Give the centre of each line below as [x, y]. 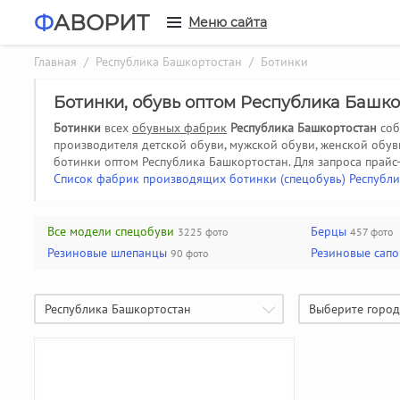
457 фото [371, 232]
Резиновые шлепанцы [107, 253]
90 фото [189, 253]
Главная [55, 62]
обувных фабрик [179, 128]
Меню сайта [228, 22]
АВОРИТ [101, 22]
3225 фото [203, 232]
